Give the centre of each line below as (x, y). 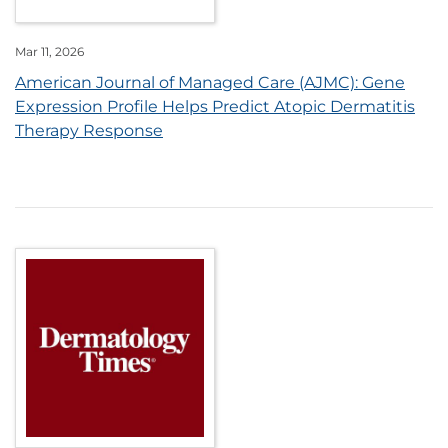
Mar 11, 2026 (49, 52)
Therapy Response (89, 131)
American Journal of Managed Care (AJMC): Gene (210, 83)
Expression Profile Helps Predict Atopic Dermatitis (215, 107)
